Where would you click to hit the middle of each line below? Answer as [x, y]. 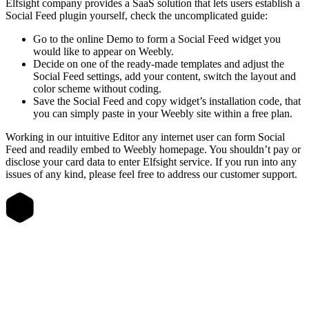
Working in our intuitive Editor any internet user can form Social [145, 137]
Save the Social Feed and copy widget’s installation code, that [167, 101]
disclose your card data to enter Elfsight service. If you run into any [151, 162]
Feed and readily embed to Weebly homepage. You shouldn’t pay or [153, 150]
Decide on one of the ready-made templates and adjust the [159, 64]
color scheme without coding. [97, 89]
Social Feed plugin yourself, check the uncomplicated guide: [137, 16]
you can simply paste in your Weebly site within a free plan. [163, 114]
